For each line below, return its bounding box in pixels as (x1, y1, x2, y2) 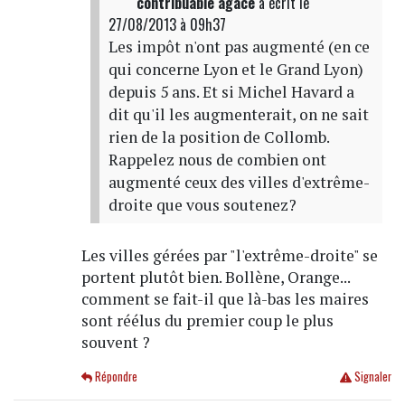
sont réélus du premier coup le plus (80, 309, 334, 331)
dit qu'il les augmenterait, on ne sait (108, 103, 369, 125)
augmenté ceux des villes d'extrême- (108, 171, 370, 193)
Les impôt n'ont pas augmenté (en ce (108, 35, 370, 57)
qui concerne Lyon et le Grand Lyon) (108, 58, 363, 80)
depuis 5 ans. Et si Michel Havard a (108, 80, 354, 102)
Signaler (351, 367, 391, 385)
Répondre (92, 367, 138, 385)
